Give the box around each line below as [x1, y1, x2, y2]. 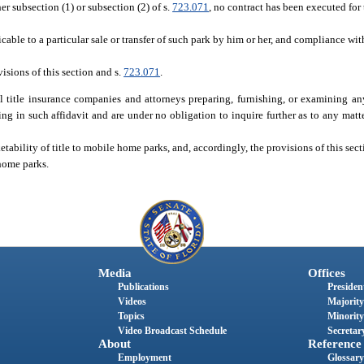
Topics [117, 310, 145, 322]
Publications [117, 280, 169, 292]
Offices [307, 266, 345, 279]
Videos [117, 295, 146, 307]
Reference [307, 336, 362, 350]
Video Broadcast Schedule [117, 324, 227, 336]
